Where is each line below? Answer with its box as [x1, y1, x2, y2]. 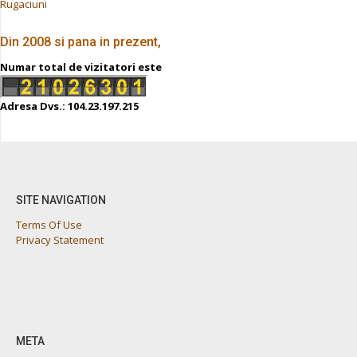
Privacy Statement [16, 233, 104, 248]
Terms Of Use [16, 218, 82, 233]
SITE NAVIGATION [16, 194, 106, 207]
